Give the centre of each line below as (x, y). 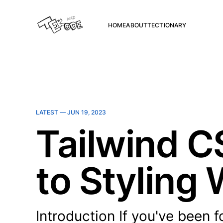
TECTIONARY (167, 25)
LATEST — (52, 112)
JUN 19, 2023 (87, 112)
